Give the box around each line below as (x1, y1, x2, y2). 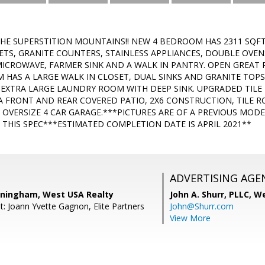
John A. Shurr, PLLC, (170, 189, 254, 200)
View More (170, 212, 211, 224)
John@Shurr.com (170, 201, 234, 212)
